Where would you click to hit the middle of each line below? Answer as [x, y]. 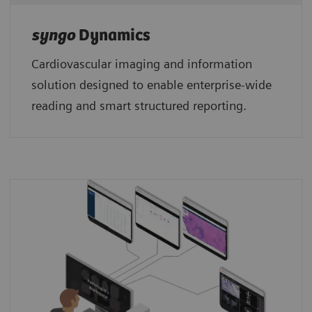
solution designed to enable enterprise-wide [151, 84]
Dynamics [115, 36]
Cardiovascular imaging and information [142, 63]
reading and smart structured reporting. [139, 105]
